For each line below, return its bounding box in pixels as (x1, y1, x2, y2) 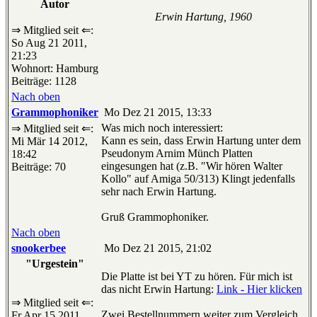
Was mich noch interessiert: (101, 122, 223, 134)
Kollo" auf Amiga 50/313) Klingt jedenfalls (101, 173, 295, 185)
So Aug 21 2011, (11, 37, 87, 50)
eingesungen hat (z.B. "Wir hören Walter (101, 160, 282, 173)
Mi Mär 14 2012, (11, 135, 88, 148)
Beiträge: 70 (11, 161, 66, 173)
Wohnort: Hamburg (11, 62, 98, 75)
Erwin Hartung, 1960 (155, 11, 252, 23)
